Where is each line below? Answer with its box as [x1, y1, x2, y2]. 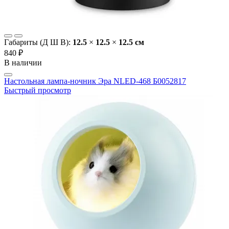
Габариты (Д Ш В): [4, 38, 73, 47]
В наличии [4, 58, 42, 67]
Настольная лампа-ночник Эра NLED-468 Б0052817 [4, 77, 186, 86]
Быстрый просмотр [4, 86, 71, 95]
